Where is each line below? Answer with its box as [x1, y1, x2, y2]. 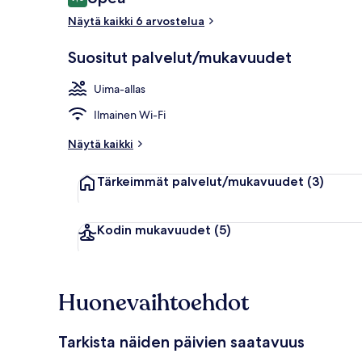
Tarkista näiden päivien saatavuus [58, 331, 305, 351]
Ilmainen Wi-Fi [94, 107, 166, 122]
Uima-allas [94, 81, 145, 96]
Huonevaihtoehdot [58, 287, 249, 318]
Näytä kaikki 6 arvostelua [68, 13, 204, 28]
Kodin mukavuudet [97, 221, 211, 238]
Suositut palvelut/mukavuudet [68, 47, 292, 67]
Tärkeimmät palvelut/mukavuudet [97, 173, 304, 189]
